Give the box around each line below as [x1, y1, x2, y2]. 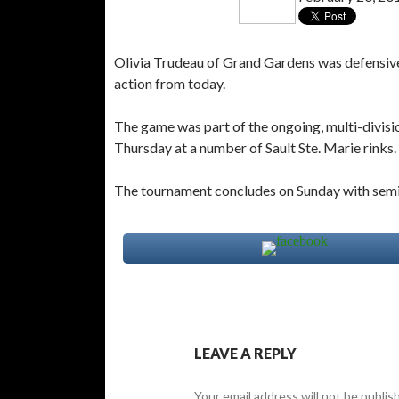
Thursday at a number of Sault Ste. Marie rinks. [114, 138, 396, 156]
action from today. [114, 74, 225, 92]
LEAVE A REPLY [194, 344, 297, 362]
